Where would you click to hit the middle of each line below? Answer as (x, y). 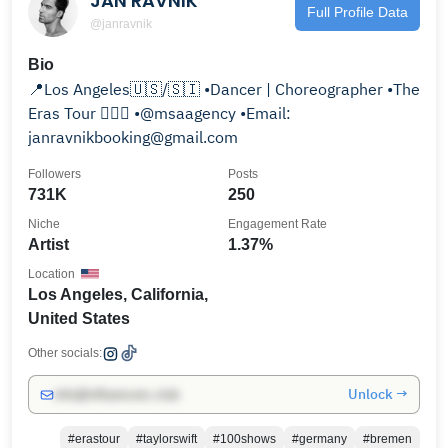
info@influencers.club (116, 394)
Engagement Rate (277, 224)
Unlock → (378, 394)
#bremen (387, 439)
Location (51, 274)
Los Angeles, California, (118, 294)
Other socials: (65, 353)
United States (79, 318)
